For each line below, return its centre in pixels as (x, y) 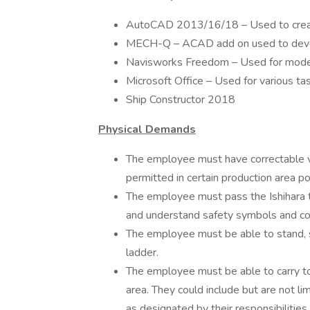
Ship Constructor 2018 (182, 100)
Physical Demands (147, 129)
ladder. (142, 253)
